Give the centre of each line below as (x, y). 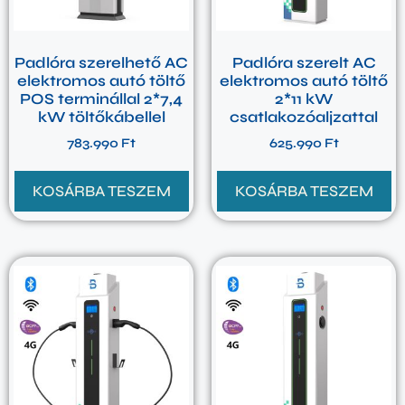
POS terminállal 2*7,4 (101, 99)
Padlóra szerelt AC (304, 62)
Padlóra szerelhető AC (101, 62)
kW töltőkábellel (101, 117)
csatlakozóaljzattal (304, 117)
